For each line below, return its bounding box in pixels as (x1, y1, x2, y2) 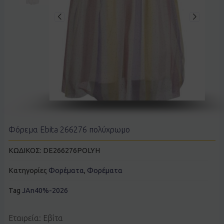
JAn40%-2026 (21, 186, 68, 194)
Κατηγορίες (8, 166, 47, 174)
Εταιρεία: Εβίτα (8, 213, 63, 223)
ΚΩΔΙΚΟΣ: (8, 146, 43, 154)
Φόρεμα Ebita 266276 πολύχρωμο (8, 125, 130, 134)
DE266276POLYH (42, 146, 100, 154)
